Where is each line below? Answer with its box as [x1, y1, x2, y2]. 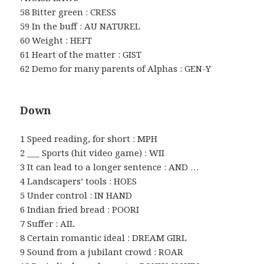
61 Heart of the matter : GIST [20, 48, 142, 60]
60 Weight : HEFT [20, 34, 93, 46]
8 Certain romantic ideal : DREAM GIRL [20, 231, 187, 243]
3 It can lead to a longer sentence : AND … [20, 160, 199, 173]
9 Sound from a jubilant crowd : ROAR [20, 245, 184, 258]
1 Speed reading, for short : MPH [20, 132, 158, 144]
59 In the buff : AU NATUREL [20, 19, 141, 32]
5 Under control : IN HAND [20, 189, 133, 201]
